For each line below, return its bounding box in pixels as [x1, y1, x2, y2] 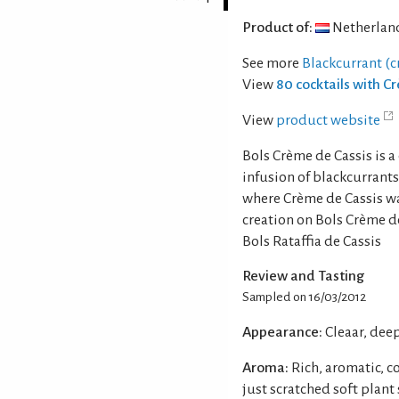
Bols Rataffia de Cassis [242, 232, 381, 249]
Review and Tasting [242, 267, 364, 284]
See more [242, 54, 302, 71]
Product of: [242, 19, 313, 36]
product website [276, 111, 380, 128]
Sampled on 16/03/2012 [242, 289, 366, 304]
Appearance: [242, 323, 322, 340]
